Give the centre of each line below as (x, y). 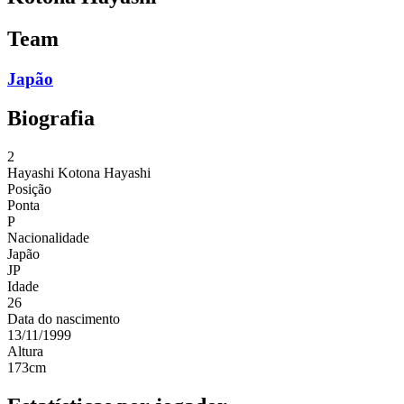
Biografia (51, 119)
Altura (25, 352)
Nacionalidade (48, 238)
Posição (29, 189)
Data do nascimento (64, 319)
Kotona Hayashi (104, 173)
